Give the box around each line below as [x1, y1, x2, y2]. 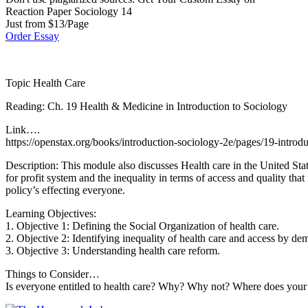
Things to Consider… [5, 267, 100, 280]
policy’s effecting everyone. [5, 184, 125, 196]
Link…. [5, 123, 40, 135]
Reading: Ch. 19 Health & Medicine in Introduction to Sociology [5, 100, 287, 112]
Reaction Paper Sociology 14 [5, 5, 132, 17]
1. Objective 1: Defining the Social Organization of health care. [5, 219, 279, 232]
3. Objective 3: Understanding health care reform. [5, 244, 220, 256]
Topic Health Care [5, 76, 85, 89]
